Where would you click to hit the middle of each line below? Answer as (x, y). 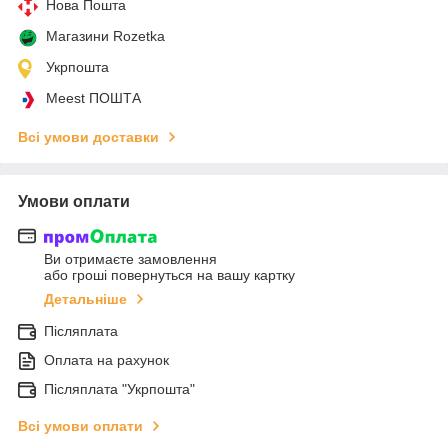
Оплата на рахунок (106, 360)
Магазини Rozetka (105, 35)
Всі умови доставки (88, 136)
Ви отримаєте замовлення (130, 259)
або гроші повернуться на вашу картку (169, 275)
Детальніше (85, 299)
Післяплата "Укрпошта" (119, 389)
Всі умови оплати (80, 426)
